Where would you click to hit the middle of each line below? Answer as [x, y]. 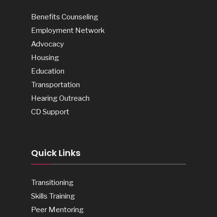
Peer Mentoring [57, 210]
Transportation [55, 85]
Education [48, 71]
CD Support [50, 112]
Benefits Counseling [65, 17]
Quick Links [56, 153]
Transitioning [52, 183]
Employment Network [68, 31]
